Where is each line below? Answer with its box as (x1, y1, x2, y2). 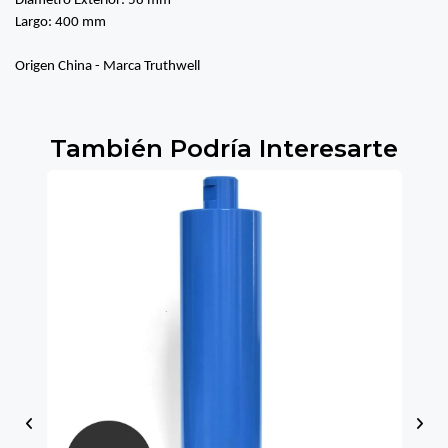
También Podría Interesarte (50, 132, 398, 163)
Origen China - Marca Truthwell (15, 58, 200, 74)
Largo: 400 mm (15, 14, 106, 30)
